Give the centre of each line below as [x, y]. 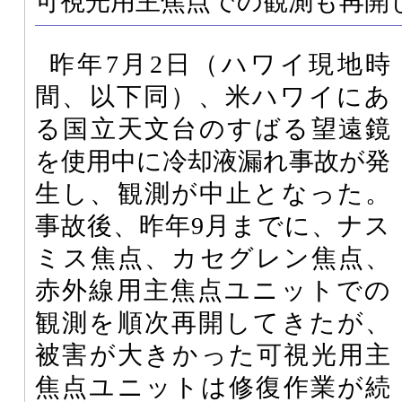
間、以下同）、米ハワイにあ [213, 96]
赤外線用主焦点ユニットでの [213, 290]
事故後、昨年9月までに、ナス [213, 225]
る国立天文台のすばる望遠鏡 [213, 128]
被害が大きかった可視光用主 [213, 354]
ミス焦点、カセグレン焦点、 [213, 258]
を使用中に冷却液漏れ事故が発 [213, 161]
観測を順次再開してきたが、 [213, 322]
